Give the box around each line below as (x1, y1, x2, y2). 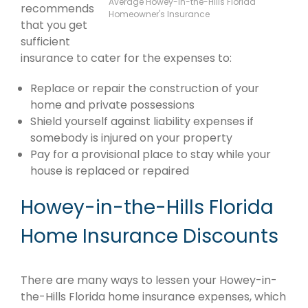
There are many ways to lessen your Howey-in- (21, 272, 277, 288)
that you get (21, 16, 87, 33)
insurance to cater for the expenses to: (21, 49, 232, 66)
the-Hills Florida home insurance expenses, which (21, 288, 286, 305)
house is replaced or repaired (30, 162, 189, 179)
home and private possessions (30, 96, 195, 113)
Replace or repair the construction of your (30, 80, 259, 96)
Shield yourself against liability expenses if (30, 113, 254, 129)
